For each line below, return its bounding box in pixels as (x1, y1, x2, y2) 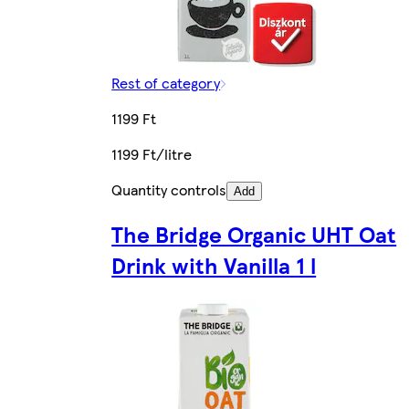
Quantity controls (111, 178, 227, 200)
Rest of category (111, 71, 221, 93)
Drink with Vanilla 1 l (111, 249, 317, 281)
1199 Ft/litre (111, 142, 193, 164)
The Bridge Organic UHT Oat (111, 218, 397, 250)
